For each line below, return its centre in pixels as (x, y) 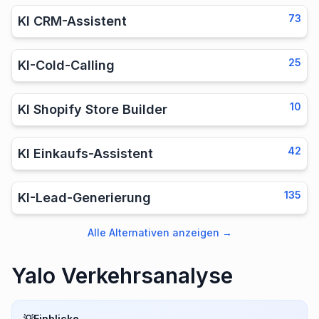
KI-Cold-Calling (66, 65)
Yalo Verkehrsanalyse (122, 276)
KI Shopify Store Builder (93, 109)
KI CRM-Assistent (72, 21)
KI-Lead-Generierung (84, 198)
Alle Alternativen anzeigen (153, 232)
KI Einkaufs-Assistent (85, 153)
